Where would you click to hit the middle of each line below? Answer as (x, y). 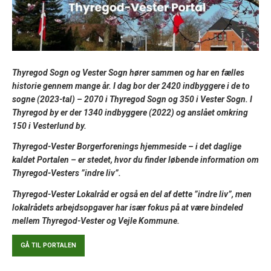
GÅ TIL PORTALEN (48, 246)
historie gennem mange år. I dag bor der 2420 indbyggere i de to (131, 86)
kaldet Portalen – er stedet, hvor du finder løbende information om (135, 160)
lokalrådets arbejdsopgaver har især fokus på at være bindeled (128, 207)
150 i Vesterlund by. (49, 126)
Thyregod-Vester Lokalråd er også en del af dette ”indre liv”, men (132, 194)
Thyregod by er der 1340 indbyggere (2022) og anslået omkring (130, 112)
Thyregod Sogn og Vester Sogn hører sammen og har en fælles (128, 72)
